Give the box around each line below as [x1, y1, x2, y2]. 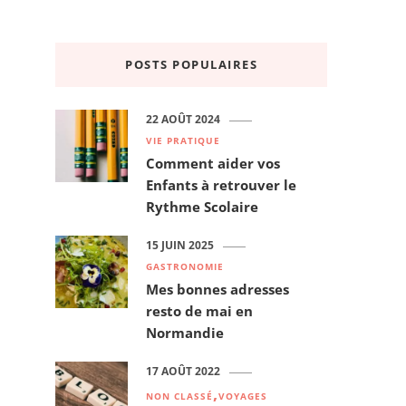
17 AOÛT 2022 [146, 364, 220, 379]
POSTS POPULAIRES [125, 56, 257, 73]
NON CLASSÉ [146, 390, 213, 403]
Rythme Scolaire [146, 198, 258, 217]
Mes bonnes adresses [146, 280, 289, 299]
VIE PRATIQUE [146, 134, 220, 148]
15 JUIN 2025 [146, 238, 214, 253]
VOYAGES [218, 390, 267, 403]
